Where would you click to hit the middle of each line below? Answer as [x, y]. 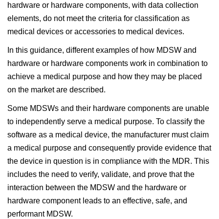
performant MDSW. [40, 214]
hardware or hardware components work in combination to [108, 63]
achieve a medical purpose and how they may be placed [105, 77]
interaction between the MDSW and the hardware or [97, 187]
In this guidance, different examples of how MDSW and [102, 50]
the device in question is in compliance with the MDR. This [108, 161]
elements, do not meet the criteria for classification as [99, 18]
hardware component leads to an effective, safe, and [97, 201]
